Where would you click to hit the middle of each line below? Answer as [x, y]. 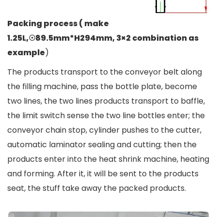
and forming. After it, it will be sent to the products [103, 173]
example [26, 52]
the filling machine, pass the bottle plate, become [102, 86]
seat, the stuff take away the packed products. [97, 188]
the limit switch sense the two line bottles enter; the [106, 115]
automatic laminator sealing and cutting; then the [102, 144]
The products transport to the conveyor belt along [105, 72]
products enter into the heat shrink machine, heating [108, 159]
